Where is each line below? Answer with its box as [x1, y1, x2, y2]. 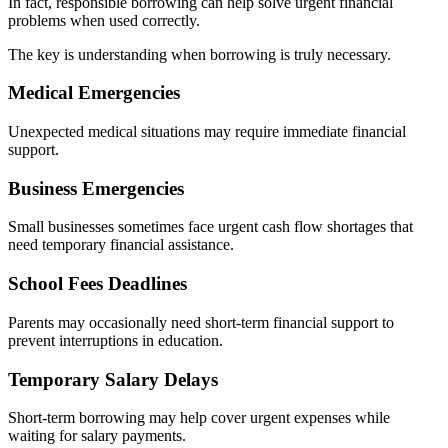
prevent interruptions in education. [8, 331, 223, 349]
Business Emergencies [8, 177, 184, 199]
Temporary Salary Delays [8, 368, 218, 390]
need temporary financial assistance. [8, 236, 234, 254]
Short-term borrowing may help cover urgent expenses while [8, 409, 390, 427]
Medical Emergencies [8, 82, 180, 104]
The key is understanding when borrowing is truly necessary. [8, 45, 391, 63]
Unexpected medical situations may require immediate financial [8, 122, 406, 140]
